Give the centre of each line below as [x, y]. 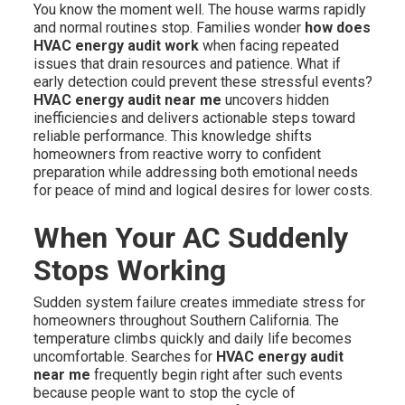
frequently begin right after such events [216, 375]
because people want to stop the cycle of [164, 393]
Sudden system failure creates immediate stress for [199, 303]
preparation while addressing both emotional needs [195, 173]
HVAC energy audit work [116, 46]
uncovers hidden [275, 100]
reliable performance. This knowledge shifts [172, 137]
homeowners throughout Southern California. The [186, 321]
